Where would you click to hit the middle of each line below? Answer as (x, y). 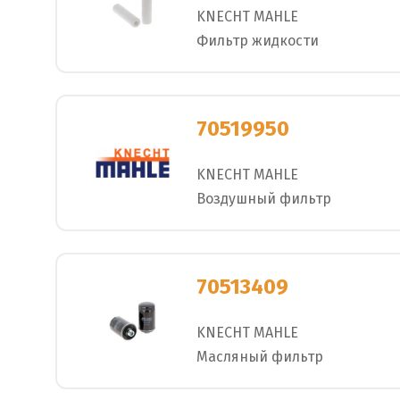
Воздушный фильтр (264, 198)
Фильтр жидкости (258, 40)
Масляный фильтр (260, 356)
